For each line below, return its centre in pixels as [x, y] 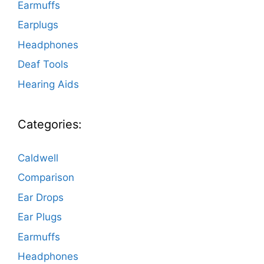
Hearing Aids [48, 84]
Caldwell [38, 158]
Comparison [46, 177]
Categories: [50, 124]
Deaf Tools [43, 64]
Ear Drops [41, 197]
